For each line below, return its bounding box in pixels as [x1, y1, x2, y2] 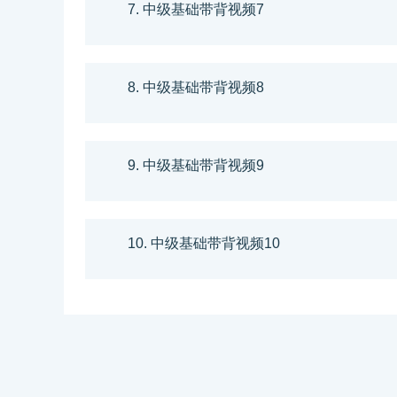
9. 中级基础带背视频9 [128, 157, 264, 173]
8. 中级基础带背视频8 [128, 79, 264, 95]
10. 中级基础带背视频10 [128, 235, 280, 251]
